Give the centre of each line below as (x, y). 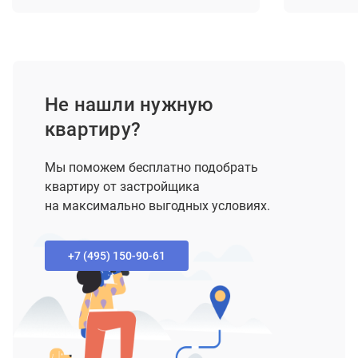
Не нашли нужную (129, 104)
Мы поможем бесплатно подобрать (151, 167)
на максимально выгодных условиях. (157, 205)
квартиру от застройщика (122, 186)
